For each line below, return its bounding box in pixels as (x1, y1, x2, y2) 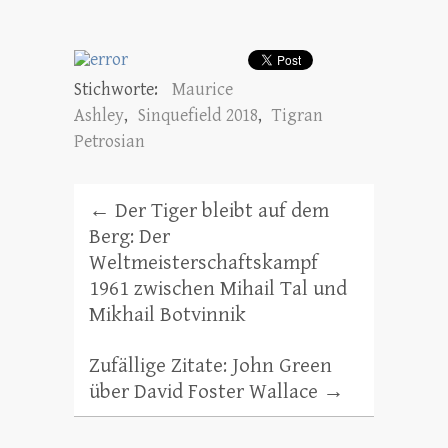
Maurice (172, 78, 233, 100)
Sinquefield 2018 (138, 104, 258, 126)
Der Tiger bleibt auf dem (110, 198, 329, 223)
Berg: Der (89, 224, 170, 249)
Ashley (74, 104, 124, 126)
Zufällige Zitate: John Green (89, 353, 332, 378)
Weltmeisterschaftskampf (89, 250, 318, 275)
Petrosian (74, 130, 145, 152)
